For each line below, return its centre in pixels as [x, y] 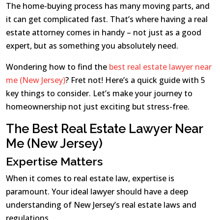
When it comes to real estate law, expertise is [90, 179]
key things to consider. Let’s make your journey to [99, 94]
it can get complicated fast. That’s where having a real [107, 19]
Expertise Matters [54, 162]
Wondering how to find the [57, 67]
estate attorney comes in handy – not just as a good [104, 33]
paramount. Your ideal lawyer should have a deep [97, 192]
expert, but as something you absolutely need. [92, 46]
